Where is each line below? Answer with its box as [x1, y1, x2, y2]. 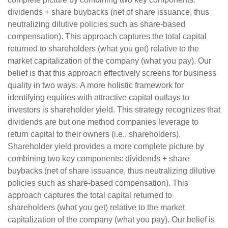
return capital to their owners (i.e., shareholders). [8, 130, 181, 139]
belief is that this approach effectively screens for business [8, 69, 216, 78]
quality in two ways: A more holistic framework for [8, 81, 184, 90]
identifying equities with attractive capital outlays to [8, 93, 189, 102]
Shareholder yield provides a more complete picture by [8, 142, 204, 151]
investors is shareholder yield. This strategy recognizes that [8, 105, 220, 115]
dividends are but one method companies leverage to [8, 118, 198, 127]
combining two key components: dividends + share [8, 154, 189, 163]
